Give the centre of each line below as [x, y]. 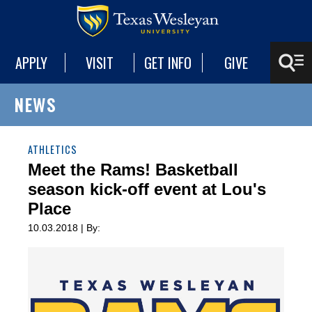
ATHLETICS [53, 149]
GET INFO [168, 63]
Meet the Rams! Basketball [133, 170]
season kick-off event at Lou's [147, 189]
